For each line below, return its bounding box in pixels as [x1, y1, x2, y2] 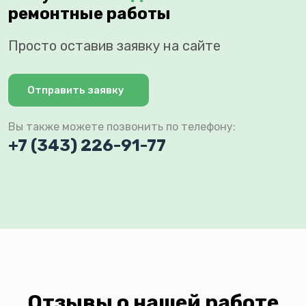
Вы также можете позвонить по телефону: [8, 120, 236, 134]
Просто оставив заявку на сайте [8, 38, 221, 55]
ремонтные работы [8, 4, 171, 24]
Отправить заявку [27, 84, 124, 97]
